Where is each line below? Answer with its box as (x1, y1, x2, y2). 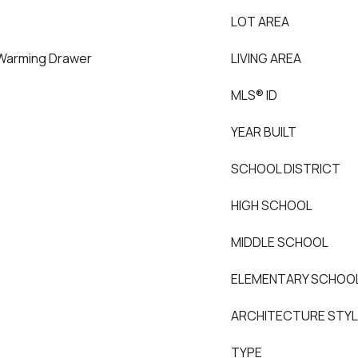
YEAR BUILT (231, 123, 296, 141)
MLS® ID (231, 86, 277, 104)
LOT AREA (231, 13, 289, 30)
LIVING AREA (231, 50, 301, 67)
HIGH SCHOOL (231, 197, 312, 214)
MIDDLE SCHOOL (231, 233, 328, 251)
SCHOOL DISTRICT (231, 160, 340, 177)
